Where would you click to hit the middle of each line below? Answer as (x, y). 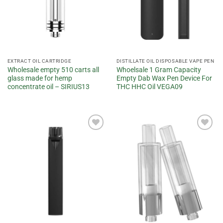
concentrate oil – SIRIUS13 (48, 86)
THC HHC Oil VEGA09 (149, 86)
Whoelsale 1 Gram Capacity (159, 69)
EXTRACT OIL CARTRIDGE (39, 61)
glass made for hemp (40, 78)
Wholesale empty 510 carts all (53, 69)
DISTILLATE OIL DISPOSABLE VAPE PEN (165, 61)
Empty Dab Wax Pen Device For (164, 78)
